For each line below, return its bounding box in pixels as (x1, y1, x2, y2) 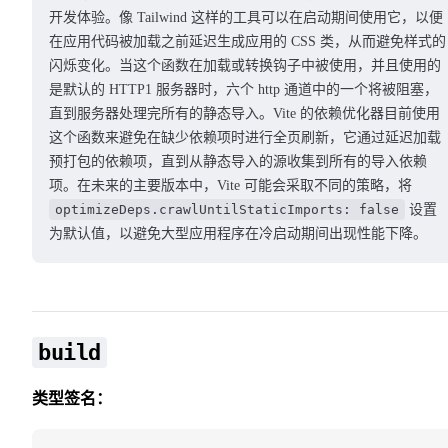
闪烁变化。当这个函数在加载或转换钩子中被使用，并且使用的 (49, 58, 441, 74)
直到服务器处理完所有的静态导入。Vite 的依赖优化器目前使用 (49, 106, 440, 122)
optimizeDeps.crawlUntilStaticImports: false (55, 202, 399, 218)
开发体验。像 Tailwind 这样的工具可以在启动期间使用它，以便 (49, 10, 443, 26)
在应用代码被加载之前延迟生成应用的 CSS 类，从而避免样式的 (49, 34, 446, 50)
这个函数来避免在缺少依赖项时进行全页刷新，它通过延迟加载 (49, 130, 441, 146)
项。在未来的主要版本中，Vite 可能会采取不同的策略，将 (49, 178, 412, 194)
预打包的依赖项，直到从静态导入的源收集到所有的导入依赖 (49, 154, 427, 170)
